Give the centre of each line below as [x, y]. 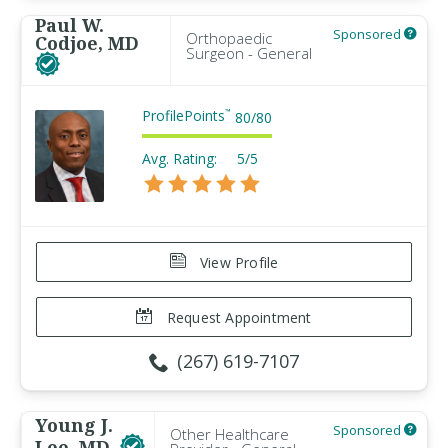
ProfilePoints [183, 115]
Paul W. [69, 25]
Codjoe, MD [87, 43]
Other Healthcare [229, 434]
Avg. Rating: [179, 158]
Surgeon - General [249, 53]
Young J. [74, 425]
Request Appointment [237, 317]
